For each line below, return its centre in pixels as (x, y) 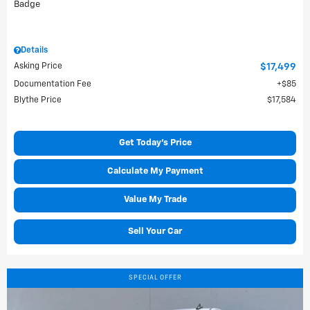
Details (34, 51)
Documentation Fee (53, 84)
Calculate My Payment (155, 171)
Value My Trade (155, 200)
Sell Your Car (155, 231)
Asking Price (38, 66)
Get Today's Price (155, 143)
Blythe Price (38, 100)
